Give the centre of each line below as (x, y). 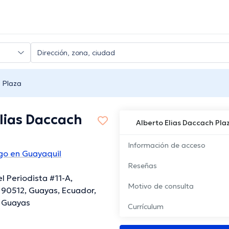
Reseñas (142, 166)
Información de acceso (167, 145)
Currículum (146, 207)
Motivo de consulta (161, 186)
